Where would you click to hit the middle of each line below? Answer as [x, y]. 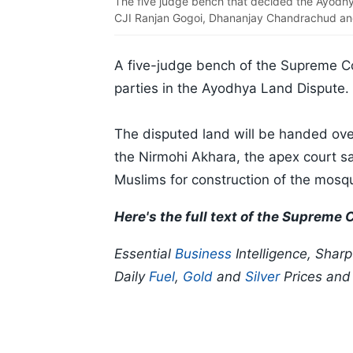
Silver [262, 277]
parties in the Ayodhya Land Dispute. [232, 89]
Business [203, 254]
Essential [145, 254]
